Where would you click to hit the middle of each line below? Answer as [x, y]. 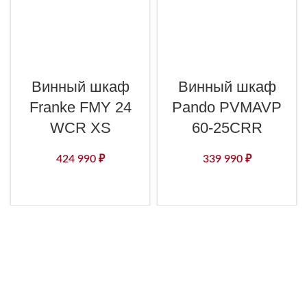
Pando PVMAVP [227, 107]
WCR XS [80, 127]
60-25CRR [227, 127]
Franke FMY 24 [80, 107]
